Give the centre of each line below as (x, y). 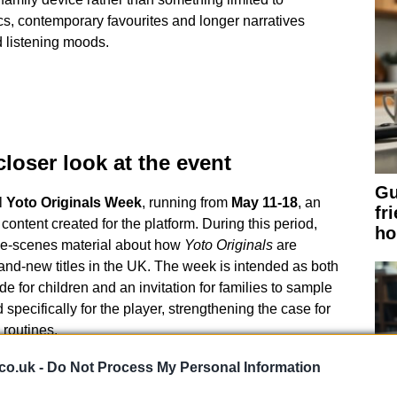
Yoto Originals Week (74, 202)
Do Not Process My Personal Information (184, 367)
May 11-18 (264, 202)
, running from (186, 202)
